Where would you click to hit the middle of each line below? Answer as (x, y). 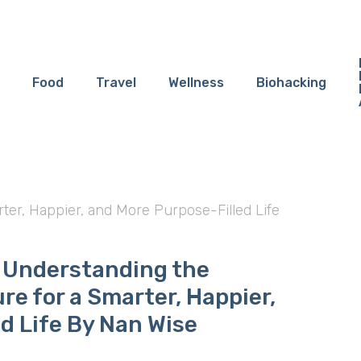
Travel (116, 83)
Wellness (196, 83)
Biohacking (291, 83)
